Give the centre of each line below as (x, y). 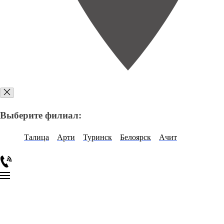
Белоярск (135, 137)
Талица (36, 137)
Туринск (97, 137)
